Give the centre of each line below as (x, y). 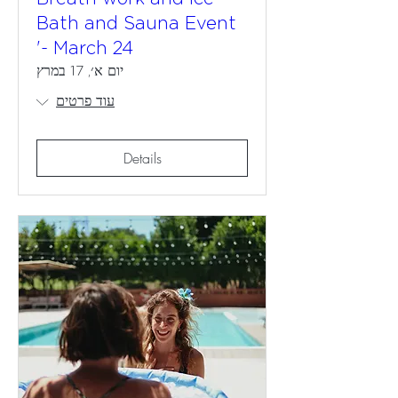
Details (142, 158)
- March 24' (87, 49)
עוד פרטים (85, 101)
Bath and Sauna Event (136, 24)
